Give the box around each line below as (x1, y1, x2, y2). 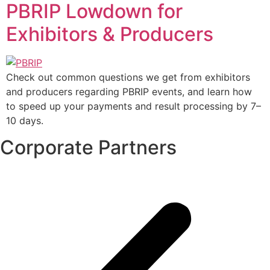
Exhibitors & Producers (6, 22, 213, 46)
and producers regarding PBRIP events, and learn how (6, 86, 252, 98)
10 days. (6, 115, 43, 127)
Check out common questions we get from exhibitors (6, 71, 250, 84)
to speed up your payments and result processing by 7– (6, 100, 261, 113)
